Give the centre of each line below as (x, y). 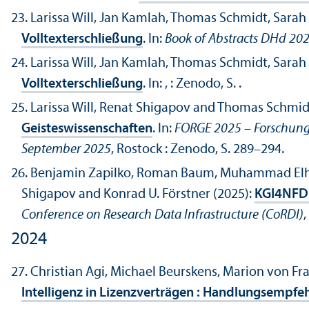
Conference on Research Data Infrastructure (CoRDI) (162, 216)
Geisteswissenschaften (87, 129)
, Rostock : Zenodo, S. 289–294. (198, 150)
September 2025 (66, 150)
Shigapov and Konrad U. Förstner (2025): (138, 195)
